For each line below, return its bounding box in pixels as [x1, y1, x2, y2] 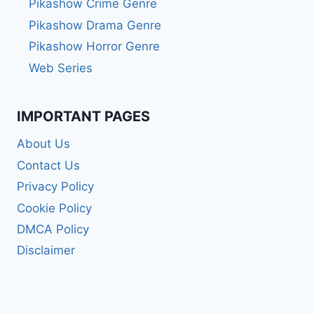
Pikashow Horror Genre [29, 39, 160, 54]
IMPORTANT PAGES [17, 107, 150, 125]
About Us [17, 137, 70, 151]
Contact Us [17, 158, 80, 172]
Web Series [29, 60, 93, 75]
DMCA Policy [17, 221, 89, 236]
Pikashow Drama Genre [29, 18, 161, 32]
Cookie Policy [17, 200, 92, 215]
